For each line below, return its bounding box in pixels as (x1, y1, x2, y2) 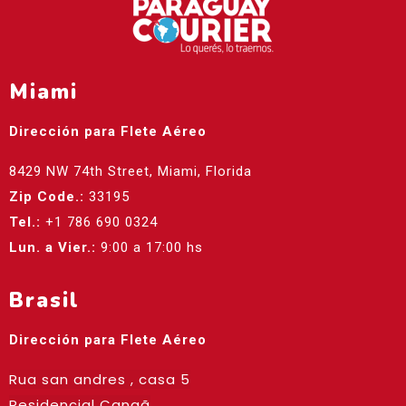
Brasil (9, 286, 80, 315)
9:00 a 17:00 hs (96, 239, 203, 256)
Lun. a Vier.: (9, 239, 96, 256)
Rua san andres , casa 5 (9, 370, 190, 390)
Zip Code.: (9, 188, 84, 206)
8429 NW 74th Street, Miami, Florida (9, 163, 252, 180)
